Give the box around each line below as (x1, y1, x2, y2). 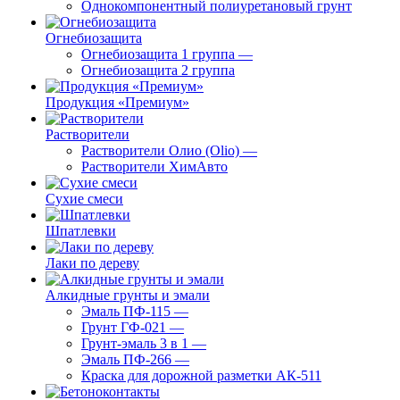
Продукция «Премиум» (46, 95, 189, 110)
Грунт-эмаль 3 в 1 (81, 336, 188, 351)
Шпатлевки (46, 223, 116, 238)
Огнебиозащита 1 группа (81, 46, 235, 62)
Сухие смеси (46, 191, 123, 206)
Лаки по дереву (46, 255, 139, 271)
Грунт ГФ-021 (81, 320, 166, 335)
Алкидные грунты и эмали (46, 287, 210, 303)
